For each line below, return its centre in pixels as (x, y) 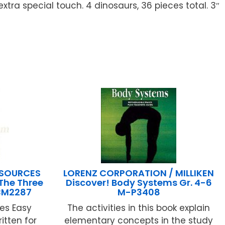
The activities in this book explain (139, 208)
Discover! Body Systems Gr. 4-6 (139, 183)
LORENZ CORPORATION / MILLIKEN (139, 173)
